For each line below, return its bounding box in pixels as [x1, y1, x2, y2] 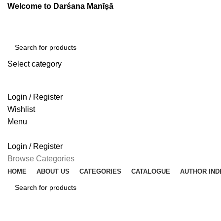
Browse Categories [7, 154, 74, 163]
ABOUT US [37, 168, 70, 175]
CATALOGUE [131, 168, 170, 175]
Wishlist [7, 105, 35, 113]
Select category [7, 60, 62, 68]
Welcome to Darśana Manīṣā [7, 2, 113, 10]
